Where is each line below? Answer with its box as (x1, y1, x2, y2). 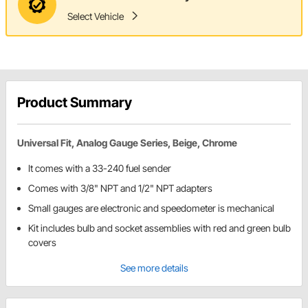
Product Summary (17, 94, 132, 111)
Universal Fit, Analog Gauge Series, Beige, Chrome (17, 137, 237, 149)
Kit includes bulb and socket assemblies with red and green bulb (28, 222, 291, 234)
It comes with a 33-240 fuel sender (28, 162, 171, 175)
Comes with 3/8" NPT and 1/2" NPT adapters (28, 182, 212, 195)
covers (28, 236, 56, 249)
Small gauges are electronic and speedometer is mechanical (28, 202, 274, 214)
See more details (120, 262, 188, 274)
